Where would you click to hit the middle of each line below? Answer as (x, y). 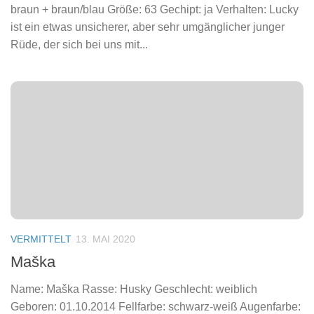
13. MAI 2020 (105, 239)
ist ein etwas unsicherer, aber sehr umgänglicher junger (148, 27)
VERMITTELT (41, 239)
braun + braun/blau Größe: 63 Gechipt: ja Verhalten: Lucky (155, 10)
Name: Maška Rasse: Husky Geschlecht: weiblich (134, 289)
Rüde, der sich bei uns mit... (79, 45)
